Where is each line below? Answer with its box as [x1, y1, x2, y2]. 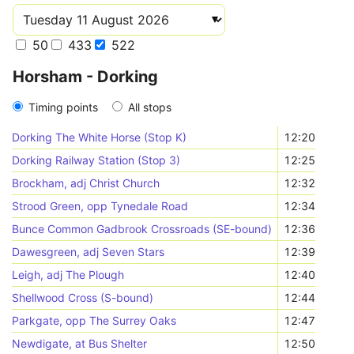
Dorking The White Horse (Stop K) [12, 130, 187, 144]
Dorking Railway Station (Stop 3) [12, 153, 181, 167]
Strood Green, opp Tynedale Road [12, 199, 189, 213]
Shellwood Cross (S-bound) [12, 291, 154, 304]
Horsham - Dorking [13, 67, 158, 86]
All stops [128, 100, 171, 114]
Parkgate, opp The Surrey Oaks [12, 314, 177, 327]
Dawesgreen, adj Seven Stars [12, 245, 165, 258]
